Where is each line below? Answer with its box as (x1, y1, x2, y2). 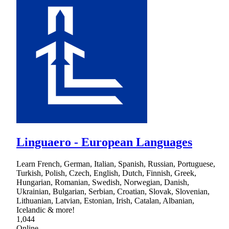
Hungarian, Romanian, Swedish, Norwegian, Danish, (16, 177, 189, 187)
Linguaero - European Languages (16, 135, 192, 149)
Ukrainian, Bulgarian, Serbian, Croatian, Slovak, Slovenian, (16, 187, 210, 196)
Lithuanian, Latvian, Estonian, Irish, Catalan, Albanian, (16, 196, 194, 205)
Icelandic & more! (16, 205, 75, 214)
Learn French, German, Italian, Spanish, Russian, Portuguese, (16, 159, 215, 168)
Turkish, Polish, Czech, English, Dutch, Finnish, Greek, (16, 168, 196, 177)
